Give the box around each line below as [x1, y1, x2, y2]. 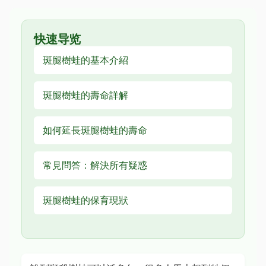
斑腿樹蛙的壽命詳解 [43, 89, 128, 101]
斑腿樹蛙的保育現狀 [43, 194, 128, 206]
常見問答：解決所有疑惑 [43, 159, 147, 171]
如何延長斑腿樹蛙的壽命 [43, 124, 147, 136]
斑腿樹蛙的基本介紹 [43, 54, 128, 66]
